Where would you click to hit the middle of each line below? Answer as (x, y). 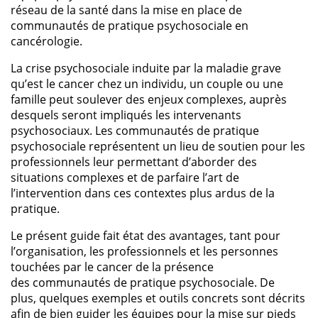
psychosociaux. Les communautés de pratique (135, 130)
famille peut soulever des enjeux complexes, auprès (149, 99)
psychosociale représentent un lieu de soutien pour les (158, 146)
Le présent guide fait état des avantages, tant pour (146, 235)
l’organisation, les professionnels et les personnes (144, 251)
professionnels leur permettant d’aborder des (134, 161)
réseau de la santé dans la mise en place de (126, 10)
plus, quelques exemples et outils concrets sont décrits (158, 298)
